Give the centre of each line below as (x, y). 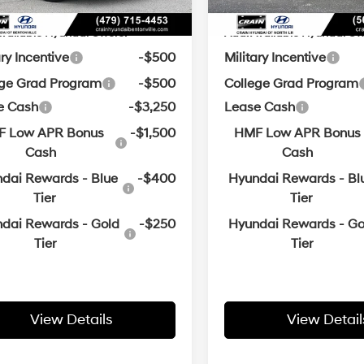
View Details (71, 320)
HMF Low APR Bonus (298, 134)
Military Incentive (275, 58)
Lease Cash (260, 108)
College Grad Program (292, 84)
